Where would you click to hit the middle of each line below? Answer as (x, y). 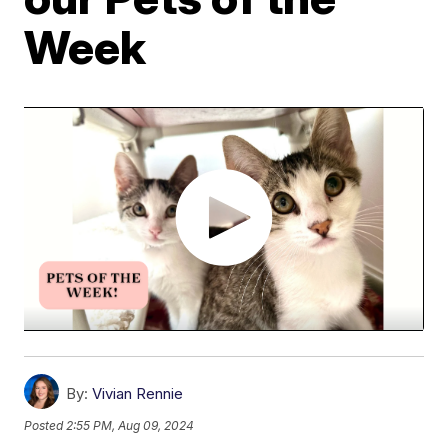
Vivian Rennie (138, 394)
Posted (45, 425)
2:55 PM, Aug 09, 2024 (130, 425)
